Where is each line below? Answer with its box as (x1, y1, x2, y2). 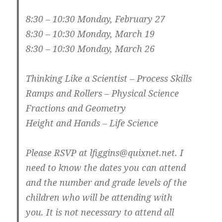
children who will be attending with (26, 191, 173, 204)
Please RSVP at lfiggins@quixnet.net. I (26, 147, 184, 159)
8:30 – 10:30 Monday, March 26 (26, 43, 155, 55)
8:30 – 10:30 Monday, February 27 (26, 13, 166, 25)
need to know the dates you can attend (26, 162, 186, 174)
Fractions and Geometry (26, 102, 126, 114)
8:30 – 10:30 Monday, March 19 (26, 28, 155, 40)
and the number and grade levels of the (26, 176, 187, 189)
